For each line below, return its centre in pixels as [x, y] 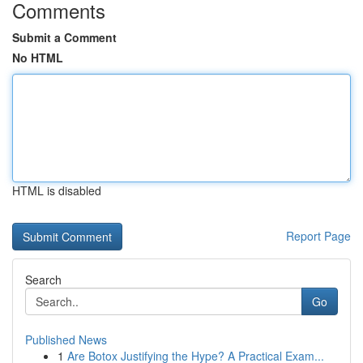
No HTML [38, 58]
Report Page [318, 236]
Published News [66, 340]
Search [43, 280]
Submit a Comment [64, 37]
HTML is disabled [57, 190]
